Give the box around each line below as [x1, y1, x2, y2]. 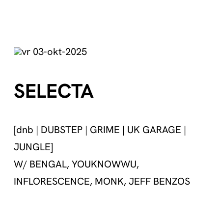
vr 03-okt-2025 [22, 45, 87, 58]
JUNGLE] [14, 140, 53, 154]
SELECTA [14, 78, 94, 104]
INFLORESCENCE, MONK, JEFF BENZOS [14, 175, 190, 188]
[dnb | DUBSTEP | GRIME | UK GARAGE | [14, 123, 186, 137]
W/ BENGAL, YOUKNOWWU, [14, 158, 139, 171]
